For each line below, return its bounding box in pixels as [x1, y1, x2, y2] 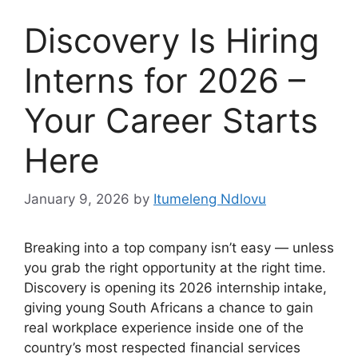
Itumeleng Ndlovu [153, 191, 266, 208]
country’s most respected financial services [24, 340, 300, 356]
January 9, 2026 [24, 191, 129, 208]
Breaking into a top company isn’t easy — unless [24, 240, 334, 257]
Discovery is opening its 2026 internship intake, [24, 280, 327, 296]
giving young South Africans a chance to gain [24, 300, 313, 316]
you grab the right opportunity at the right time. [24, 260, 326, 276]
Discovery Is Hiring [24, 19, 320, 61]
